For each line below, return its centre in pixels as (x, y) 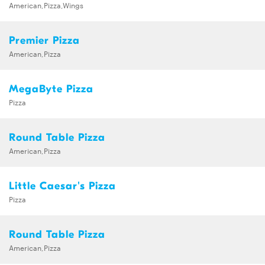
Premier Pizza (44, 41)
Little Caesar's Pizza (62, 186)
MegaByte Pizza (51, 89)
